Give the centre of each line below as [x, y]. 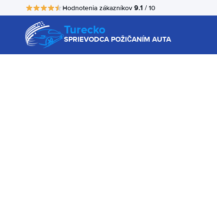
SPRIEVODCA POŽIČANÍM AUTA [117, 39]
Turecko [85, 29]
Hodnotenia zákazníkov [98, 8]
